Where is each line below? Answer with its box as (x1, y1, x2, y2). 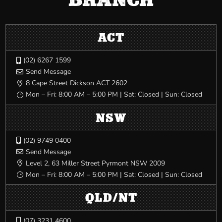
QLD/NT (85, 191, 137, 205)
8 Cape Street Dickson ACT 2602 (26, 78, 128, 88)
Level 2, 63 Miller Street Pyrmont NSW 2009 (26, 158, 166, 168)
